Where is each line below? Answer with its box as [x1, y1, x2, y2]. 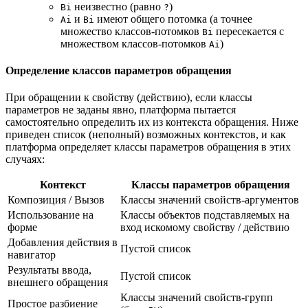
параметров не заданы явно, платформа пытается [5, 104, 236, 116]
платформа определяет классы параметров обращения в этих [5, 141, 291, 153]
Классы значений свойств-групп [120, 291, 273, 304]
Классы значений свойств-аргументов [120, 194, 299, 206]
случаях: [5, 153, 45, 166]
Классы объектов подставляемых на [120, 209, 289, 221]
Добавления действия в [8, 236, 118, 249]
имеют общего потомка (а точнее [94, 12, 252, 25]
